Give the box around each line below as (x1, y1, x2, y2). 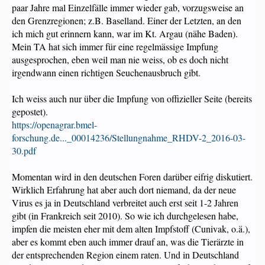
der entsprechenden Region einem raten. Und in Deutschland (12, 248, 239, 261)
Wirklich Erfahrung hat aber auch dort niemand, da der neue (12, 183, 236, 196)
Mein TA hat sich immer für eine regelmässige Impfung (12, 40, 218, 53)
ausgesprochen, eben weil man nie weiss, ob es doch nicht (12, 53, 228, 66)
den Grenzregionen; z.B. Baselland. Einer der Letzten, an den (12, 14, 241, 27)
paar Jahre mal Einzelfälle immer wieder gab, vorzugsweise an (12, 1, 244, 14)
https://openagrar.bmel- (12, 118, 97, 131)
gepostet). (12, 105, 48, 118)
